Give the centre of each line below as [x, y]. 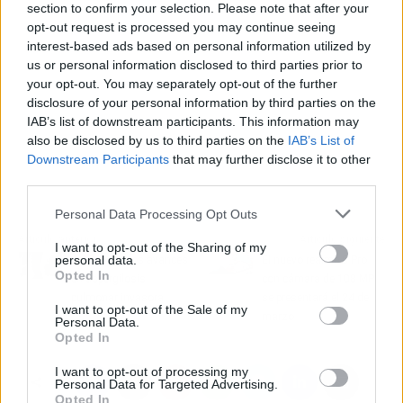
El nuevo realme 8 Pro [315, 260]
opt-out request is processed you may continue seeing [181, 27]
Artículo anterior [57, 239]
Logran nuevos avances [129, 260]
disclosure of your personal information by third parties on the [201, 103]
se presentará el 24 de [316, 297]
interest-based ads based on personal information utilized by [199, 46]
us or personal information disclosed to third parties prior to [195, 65]
